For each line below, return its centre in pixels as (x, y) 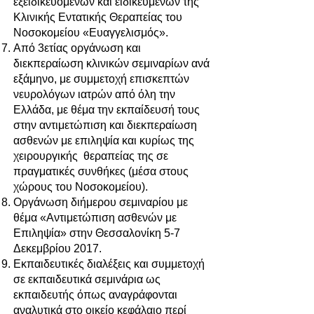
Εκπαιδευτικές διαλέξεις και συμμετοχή (109, 264)
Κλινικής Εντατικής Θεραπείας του (98, 17)
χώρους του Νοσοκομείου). (81, 187)
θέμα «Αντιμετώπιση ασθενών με (95, 218)
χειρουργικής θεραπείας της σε (91, 156)
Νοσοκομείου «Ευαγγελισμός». (91, 33)
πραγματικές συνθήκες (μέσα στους (101, 171)
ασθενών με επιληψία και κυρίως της (104, 141)
